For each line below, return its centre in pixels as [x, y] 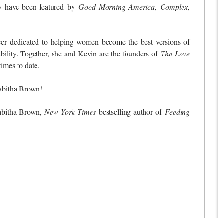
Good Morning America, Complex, [134, 7]
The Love [175, 54]
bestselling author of [132, 112]
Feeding [177, 112]
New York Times [72, 112]
